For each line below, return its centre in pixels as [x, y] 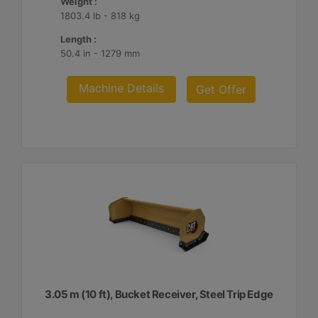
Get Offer [221, 89]
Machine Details [122, 88]
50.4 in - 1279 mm [100, 53]
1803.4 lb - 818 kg [100, 16]
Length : [79, 39]
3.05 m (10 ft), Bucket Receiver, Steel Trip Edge [159, 294]
